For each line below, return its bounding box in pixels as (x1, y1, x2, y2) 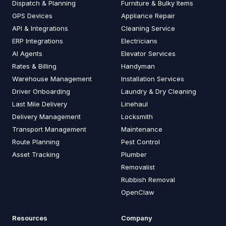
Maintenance (121, 125, 162, 133)
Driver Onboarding (12, 87, 70, 95)
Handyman (121, 62, 155, 70)
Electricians (121, 36, 157, 45)
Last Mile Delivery (12, 99, 67, 108)
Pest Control (121, 137, 160, 146)
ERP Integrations (12, 36, 63, 45)
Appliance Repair (121, 11, 175, 20)
